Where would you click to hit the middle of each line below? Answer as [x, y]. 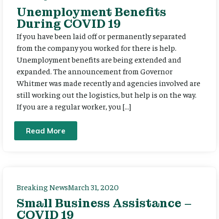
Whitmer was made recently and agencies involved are [109, 82]
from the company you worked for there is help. [97, 47]
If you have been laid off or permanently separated [101, 35]
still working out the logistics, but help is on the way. [107, 94]
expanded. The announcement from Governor [95, 71]
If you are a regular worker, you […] [74, 106]
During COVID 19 [69, 23]
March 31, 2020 [93, 187]
